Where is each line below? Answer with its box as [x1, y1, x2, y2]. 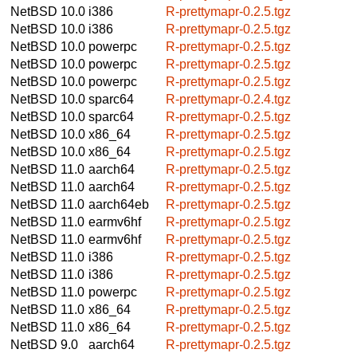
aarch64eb [88, 197, 149, 211]
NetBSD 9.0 [10, 337, 78, 351]
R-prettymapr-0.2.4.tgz [166, 92, 291, 106]
